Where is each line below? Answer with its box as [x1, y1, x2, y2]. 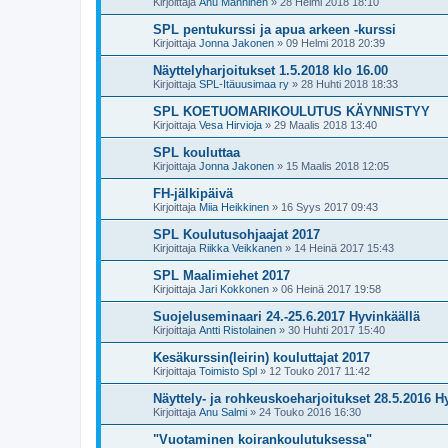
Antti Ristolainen [199, 324, 276, 336]
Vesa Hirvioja [199, 119, 262, 131]
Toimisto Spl [199, 365, 257, 377]
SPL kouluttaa [153, 145, 240, 160]
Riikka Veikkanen [199, 242, 282, 254]
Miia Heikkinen [199, 201, 269, 213]
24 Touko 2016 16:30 [259, 406, 361, 418]
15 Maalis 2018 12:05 [286, 160, 389, 172]
